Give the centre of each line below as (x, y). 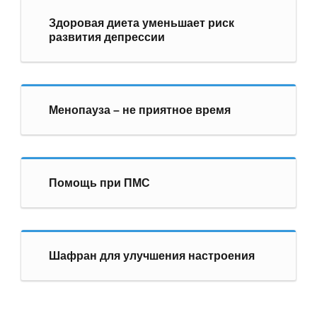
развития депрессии (106, 37)
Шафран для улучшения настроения (151, 255)
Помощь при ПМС (99, 183)
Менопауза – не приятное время (139, 110)
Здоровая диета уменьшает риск (141, 23)
